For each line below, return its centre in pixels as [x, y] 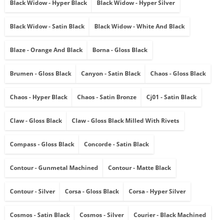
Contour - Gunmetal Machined [54, 168]
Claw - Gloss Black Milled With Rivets [125, 121]
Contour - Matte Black [139, 168]
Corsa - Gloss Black [92, 192]
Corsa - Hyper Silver [157, 192]
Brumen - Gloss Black [41, 74]
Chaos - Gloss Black [178, 74]
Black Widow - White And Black [139, 27]
